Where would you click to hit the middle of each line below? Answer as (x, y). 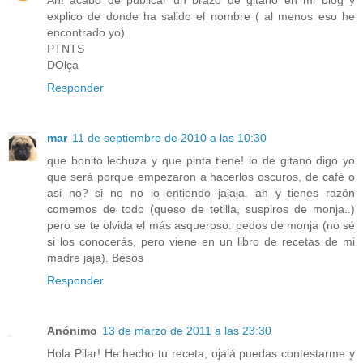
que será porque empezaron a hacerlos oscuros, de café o (201, 177)
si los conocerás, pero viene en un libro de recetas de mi (201, 242)
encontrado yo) (86, 33)
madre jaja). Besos (95, 258)
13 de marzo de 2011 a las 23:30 (187, 331)
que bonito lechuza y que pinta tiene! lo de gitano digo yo (201, 161)
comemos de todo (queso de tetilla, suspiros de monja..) (201, 209)
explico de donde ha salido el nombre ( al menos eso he (201, 17)
